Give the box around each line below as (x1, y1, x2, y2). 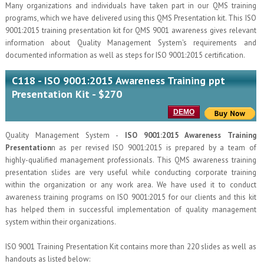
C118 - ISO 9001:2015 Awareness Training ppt (11, 74, 225, 88)
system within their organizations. (5, 217, 116, 227)
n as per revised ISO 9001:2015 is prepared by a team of (51, 143, 256, 153)
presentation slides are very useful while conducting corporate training (5, 167, 256, 178)
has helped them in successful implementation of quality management (5, 204, 256, 215)
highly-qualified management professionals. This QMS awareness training (5, 155, 256, 166)
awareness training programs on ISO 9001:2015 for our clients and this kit (5, 192, 256, 203)
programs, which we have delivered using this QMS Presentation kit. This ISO (5, 13, 256, 24)
